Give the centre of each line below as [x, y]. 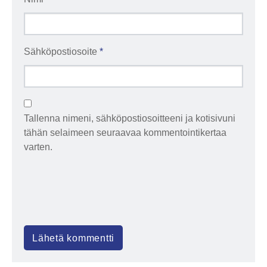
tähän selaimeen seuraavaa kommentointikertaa [125, 133]
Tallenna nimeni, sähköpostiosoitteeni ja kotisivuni [130, 119]
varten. [38, 147]
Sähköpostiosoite [62, 52]
